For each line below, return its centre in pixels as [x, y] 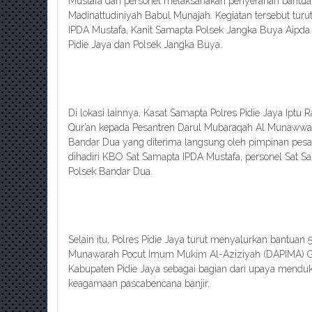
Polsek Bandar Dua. [110, 171]
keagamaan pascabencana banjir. [139, 283]
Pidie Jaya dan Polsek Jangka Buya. [145, 45]
